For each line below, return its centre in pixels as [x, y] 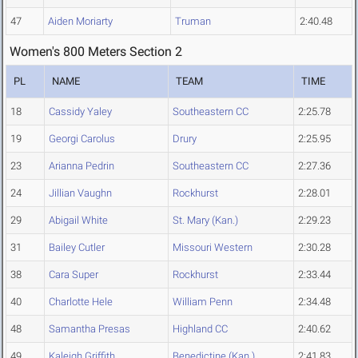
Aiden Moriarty [80, 22]
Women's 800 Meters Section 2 [96, 52]
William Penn [203, 302]
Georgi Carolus [82, 139]
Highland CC [200, 329]
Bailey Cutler [77, 248]
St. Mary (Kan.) [205, 221]
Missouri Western [213, 248]
